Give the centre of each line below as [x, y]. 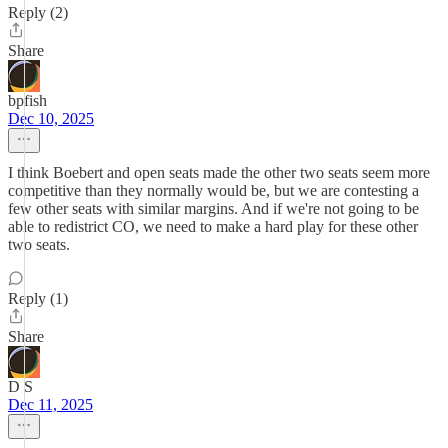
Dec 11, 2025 [50, 404]
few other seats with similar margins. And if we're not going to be [213, 208]
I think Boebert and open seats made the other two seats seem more [219, 172]
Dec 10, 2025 [51, 118]
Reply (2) [38, 12]
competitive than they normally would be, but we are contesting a [213, 190]
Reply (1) [38, 298]
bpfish [27, 100]
